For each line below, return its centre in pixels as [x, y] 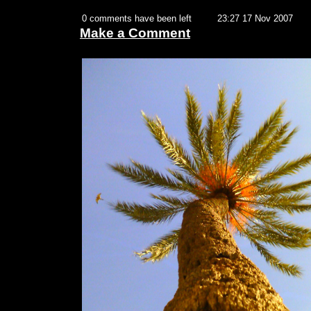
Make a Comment [135, 33]
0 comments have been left [137, 19]
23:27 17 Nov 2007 [255, 19]
